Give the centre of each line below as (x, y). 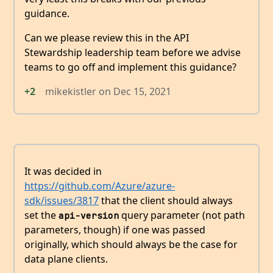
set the (41, 215)
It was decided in (63, 172)
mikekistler (71, 92)
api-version (89, 216)
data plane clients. (66, 259)
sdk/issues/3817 (62, 201)
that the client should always (166, 201)
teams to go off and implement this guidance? (130, 67)
